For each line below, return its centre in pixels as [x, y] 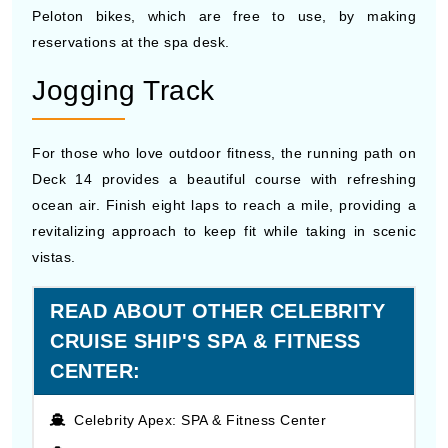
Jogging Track [123, 90]
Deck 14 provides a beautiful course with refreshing [224, 179]
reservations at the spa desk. [131, 42]
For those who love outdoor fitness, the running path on [224, 153]
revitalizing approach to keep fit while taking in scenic [224, 231]
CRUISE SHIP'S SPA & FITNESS [205, 341]
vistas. [54, 257]
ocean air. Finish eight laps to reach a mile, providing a [224, 205]
